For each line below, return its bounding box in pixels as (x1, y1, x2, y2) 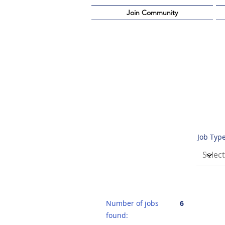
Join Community (127, 8, 178, 17)
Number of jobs (106, 198, 159, 208)
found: (106, 210, 128, 220)
